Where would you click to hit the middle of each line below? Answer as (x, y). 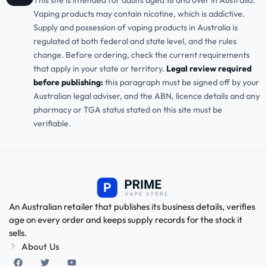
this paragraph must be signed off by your (181, 83)
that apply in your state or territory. (100, 69)
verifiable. (52, 124)
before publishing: (68, 83)
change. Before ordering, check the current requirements (142, 55)
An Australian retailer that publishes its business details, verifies (132, 206)
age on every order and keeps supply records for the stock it (126, 219)
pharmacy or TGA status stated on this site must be (128, 110)
